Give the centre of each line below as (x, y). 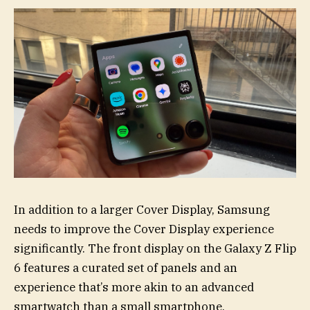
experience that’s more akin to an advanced (134, 287)
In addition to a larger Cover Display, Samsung (142, 209)
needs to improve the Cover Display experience (144, 229)
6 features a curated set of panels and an (126, 267)
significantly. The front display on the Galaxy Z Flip (155, 248)
